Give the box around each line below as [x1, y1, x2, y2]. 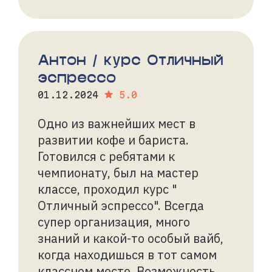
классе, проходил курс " [38, 180, 177, 197]
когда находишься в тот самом [38, 246, 217, 263]
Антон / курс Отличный [38, 50, 223, 68]
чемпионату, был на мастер [38, 164, 199, 181]
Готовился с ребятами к [38, 148, 175, 165]
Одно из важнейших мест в [38, 115, 195, 132]
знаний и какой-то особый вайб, [38, 229, 223, 246]
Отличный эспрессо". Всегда [38, 197, 204, 214]
